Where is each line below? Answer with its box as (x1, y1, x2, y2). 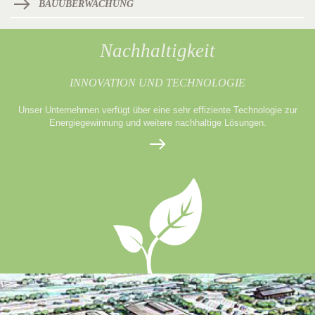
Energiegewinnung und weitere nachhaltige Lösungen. (49, 117, 266, 128)
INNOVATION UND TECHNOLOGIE (70, 77, 245, 89)
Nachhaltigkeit (100, 40, 215, 61)
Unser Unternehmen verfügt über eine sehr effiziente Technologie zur (18, 105, 297, 115)
